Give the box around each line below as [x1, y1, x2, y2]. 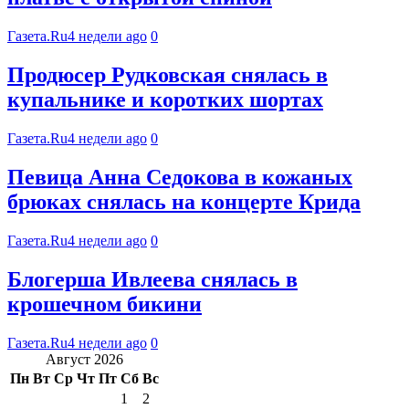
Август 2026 [46, 351, 123, 367]
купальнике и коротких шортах [7, 88, 323, 112]
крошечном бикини [7, 291, 202, 316]
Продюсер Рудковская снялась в [7, 63, 328, 88]
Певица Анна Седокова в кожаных [7, 165, 352, 190]
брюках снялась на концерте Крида [7, 190, 361, 215]
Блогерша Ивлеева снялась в [7, 267, 298, 291]
